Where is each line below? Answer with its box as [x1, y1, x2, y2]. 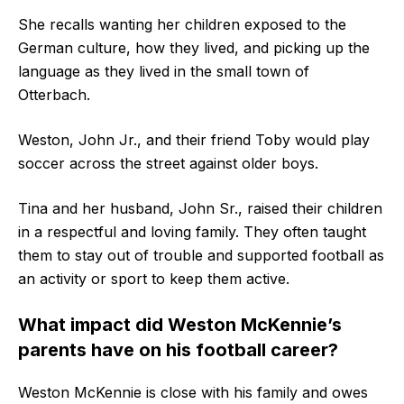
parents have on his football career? [18, 338, 338, 361]
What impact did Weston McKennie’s [18, 313, 342, 335]
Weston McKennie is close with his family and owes [18, 382, 368, 401]
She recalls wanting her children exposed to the [18, 14, 346, 33]
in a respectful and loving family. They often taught [18, 222, 366, 241]
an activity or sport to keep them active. [18, 269, 289, 288]
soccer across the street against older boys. [18, 153, 318, 172]
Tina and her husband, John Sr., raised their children [18, 198, 382, 217]
